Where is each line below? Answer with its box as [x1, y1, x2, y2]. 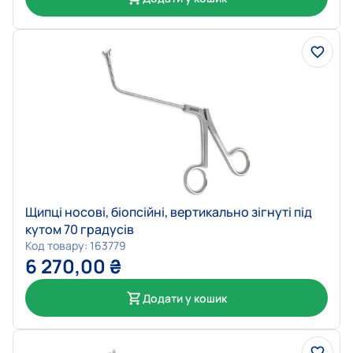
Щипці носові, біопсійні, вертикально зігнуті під [25, 203, 312, 221]
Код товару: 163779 [25, 238, 126, 254]
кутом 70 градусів [25, 221, 134, 239]
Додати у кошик [143, 290, 227, 306]
